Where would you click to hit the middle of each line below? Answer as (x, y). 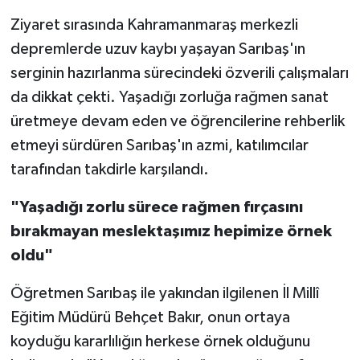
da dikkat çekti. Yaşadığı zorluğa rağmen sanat (169, 97)
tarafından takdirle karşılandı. (109, 169)
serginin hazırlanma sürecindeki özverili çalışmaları (179, 73)
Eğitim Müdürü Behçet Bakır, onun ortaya (150, 317)
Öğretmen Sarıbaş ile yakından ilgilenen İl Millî (164, 293)
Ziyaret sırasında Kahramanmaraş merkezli (154, 25)
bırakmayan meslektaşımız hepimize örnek (171, 231)
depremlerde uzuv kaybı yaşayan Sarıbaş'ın (157, 49)
